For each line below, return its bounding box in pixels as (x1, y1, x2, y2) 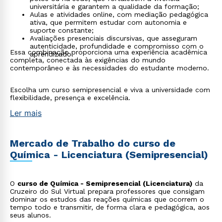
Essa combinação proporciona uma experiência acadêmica (10, 48, 207, 56)
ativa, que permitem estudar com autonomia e (30, 18, 187, 26)
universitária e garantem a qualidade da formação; (30, 2, 199, 10)
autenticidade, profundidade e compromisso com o (30, 42, 204, 50)
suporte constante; (30, 26, 94, 34)
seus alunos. (10, 211, 51, 219)
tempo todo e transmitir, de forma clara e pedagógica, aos (10, 203, 210, 211)
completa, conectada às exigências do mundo (10, 56, 166, 64)
